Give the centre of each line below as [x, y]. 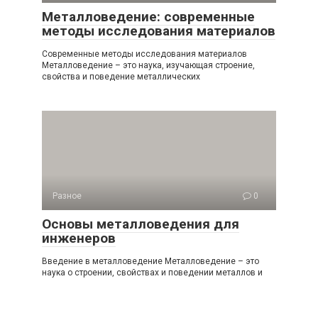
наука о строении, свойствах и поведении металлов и [152, 273]
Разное [67, 196]
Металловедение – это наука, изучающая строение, [148, 65]
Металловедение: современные [148, 17]
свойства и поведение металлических [121, 77]
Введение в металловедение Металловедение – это [150, 261]
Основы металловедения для [141, 224]
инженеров [79, 238]
